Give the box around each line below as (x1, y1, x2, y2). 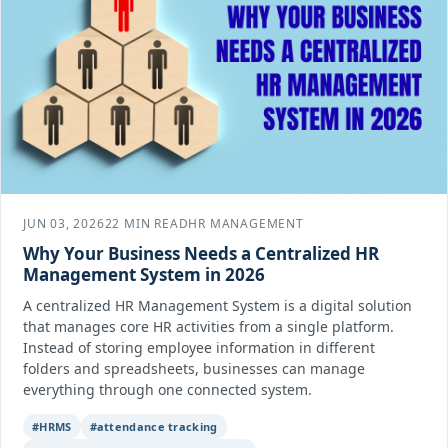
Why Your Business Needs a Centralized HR (23, 241, 379, 265)
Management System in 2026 (23, 262, 265, 286)
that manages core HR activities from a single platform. (23, 316, 394, 336)
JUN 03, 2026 (23, 214, 105, 232)
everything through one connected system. (23, 379, 312, 399)
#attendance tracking (89, 418, 218, 434)
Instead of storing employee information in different (23, 337, 375, 357)
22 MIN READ (104, 214, 189, 232)
